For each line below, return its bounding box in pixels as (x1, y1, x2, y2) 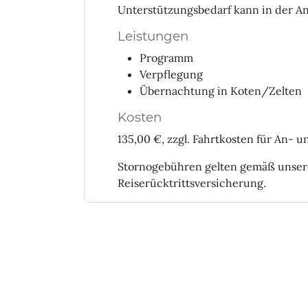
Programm (140, 50, 193, 65)
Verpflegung (140, 67, 203, 81)
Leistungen (118, 27, 188, 44)
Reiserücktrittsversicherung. (118, 175, 266, 190)
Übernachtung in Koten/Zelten (140, 83, 302, 98)
